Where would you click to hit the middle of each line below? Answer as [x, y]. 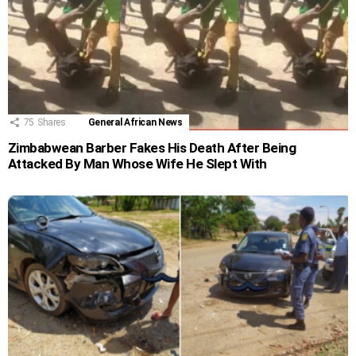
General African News [135, 122]
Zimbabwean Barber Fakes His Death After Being [152, 147]
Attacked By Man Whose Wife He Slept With [137, 163]
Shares [51, 122]
